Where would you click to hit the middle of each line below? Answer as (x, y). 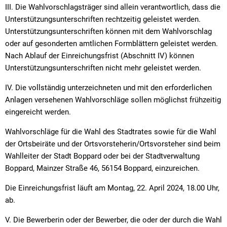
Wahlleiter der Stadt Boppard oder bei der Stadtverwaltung (102, 156)
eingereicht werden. (38, 112)
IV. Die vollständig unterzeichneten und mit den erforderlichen (108, 87)
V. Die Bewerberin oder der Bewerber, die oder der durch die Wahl (113, 220)
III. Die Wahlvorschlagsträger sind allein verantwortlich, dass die (113, 7)
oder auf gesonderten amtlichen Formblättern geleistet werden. (111, 43)
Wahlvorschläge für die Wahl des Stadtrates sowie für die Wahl (111, 131)
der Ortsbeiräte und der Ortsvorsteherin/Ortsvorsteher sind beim (113, 144)
